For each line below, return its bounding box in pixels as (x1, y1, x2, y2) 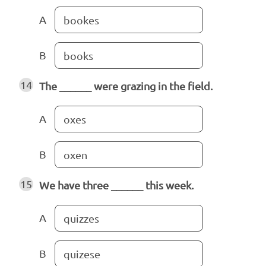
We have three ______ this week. (39, 179, 194, 192)
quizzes (64, 212, 99, 225)
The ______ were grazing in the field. (39, 80, 213, 93)
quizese (64, 248, 100, 261)
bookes (64, 14, 99, 27)
